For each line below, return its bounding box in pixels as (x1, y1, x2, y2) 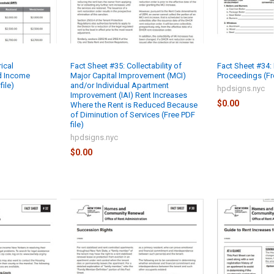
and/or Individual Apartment (70, 80, 169, 90)
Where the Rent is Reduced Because (70, 100, 198, 109)
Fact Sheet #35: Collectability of (70, 61, 182, 70)
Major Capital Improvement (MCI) (70, 70, 187, 80)
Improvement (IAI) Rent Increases (70, 90, 188, 100)
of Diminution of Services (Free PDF (70, 109, 196, 119)
